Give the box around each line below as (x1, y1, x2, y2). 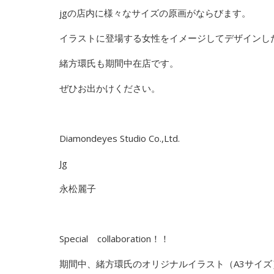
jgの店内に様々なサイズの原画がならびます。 (59, 6, 251, 19)
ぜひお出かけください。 (59, 81, 160, 94)
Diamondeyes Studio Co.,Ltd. (59, 131, 180, 144)
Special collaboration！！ (59, 232, 169, 245)
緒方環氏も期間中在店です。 (59, 56, 179, 69)
